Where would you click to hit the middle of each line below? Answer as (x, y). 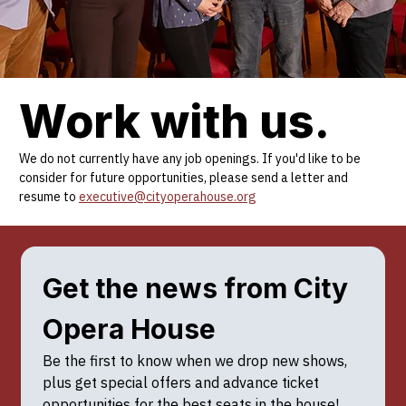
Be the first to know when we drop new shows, (194, 360)
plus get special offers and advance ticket (180, 382)
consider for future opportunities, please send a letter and (184, 177)
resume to (49, 196)
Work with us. (174, 121)
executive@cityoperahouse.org (168, 196)
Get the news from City (195, 288)
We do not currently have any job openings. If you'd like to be (190, 158)
